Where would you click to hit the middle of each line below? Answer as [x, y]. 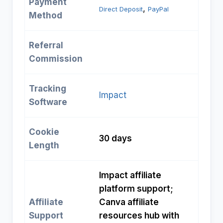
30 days [115, 139]
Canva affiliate [129, 202]
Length [44, 146]
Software [48, 102]
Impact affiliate [130, 175]
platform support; [136, 189]
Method [46, 16]
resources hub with [139, 216]
